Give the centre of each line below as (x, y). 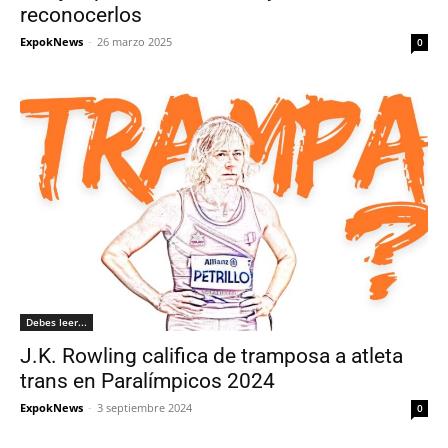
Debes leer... (56, 322)
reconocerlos (81, 15)
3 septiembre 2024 (144, 407)
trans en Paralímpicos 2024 (147, 381)
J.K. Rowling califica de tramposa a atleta (211, 356)
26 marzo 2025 (134, 41)
